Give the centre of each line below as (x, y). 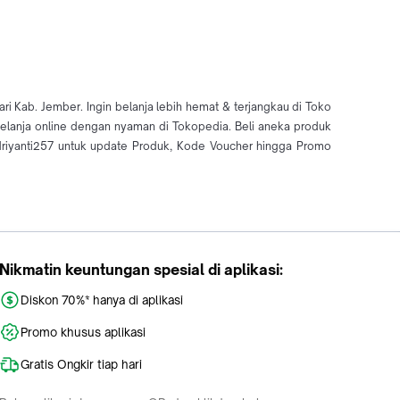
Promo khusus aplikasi (83, 333)
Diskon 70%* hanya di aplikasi (102, 300)
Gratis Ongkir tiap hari (81, 365)
